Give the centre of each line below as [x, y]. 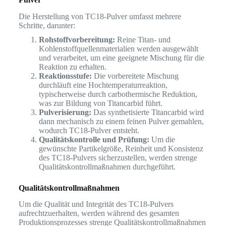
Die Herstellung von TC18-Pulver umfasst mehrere [100, 16]
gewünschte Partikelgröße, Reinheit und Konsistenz [121, 148]
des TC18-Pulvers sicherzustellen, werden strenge [118, 157]
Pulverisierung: [65, 112]
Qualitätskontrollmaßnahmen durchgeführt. [107, 166]
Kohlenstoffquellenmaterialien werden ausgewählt [118, 48]
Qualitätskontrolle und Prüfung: [94, 139]
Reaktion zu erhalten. [72, 67]
